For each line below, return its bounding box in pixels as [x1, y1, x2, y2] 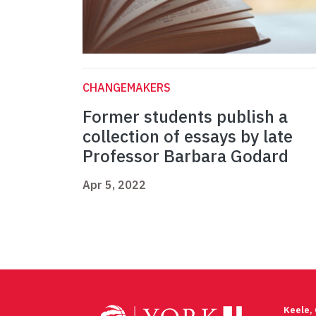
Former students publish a [83, 105, 288, 128]
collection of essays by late [83, 125, 293, 148]
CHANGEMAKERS [83, 80, 171, 95]
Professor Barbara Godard [83, 145, 293, 168]
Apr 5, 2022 [83, 178, 146, 193]
